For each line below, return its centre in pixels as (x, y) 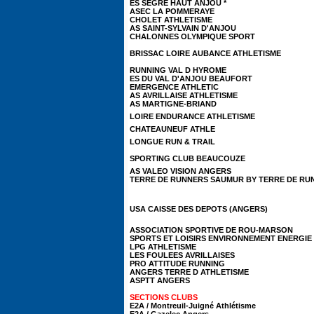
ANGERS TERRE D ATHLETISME (189, 272)
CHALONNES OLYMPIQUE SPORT (192, 36)
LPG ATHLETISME (163, 247)
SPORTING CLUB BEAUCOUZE (187, 158)
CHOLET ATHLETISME (171, 20)
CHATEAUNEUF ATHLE (172, 129)
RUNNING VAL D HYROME (178, 70)
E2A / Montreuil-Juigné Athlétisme (193, 306)
